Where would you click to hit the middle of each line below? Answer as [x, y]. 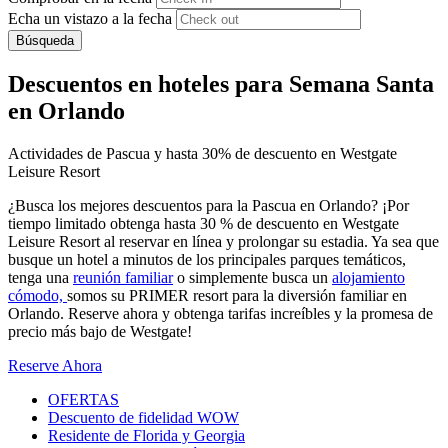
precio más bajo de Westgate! [100, 331]
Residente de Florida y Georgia [146, 435]
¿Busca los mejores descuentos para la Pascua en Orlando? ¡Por [208, 205]
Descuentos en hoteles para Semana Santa [221, 83]
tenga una [40, 277]
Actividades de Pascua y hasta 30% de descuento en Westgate [202, 153]
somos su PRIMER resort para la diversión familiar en [237, 295]
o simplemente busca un [252, 277]
